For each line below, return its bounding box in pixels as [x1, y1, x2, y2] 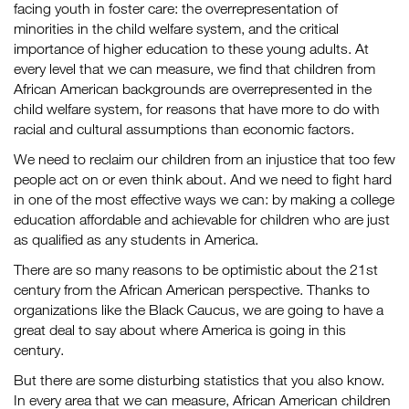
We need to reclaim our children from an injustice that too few [14, 151, 395, 167]
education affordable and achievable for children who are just [14, 211, 390, 227]
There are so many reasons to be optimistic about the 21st [14, 261, 378, 278]
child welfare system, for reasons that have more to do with [14, 100, 380, 117]
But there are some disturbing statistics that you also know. [14, 372, 384, 388]
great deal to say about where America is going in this [14, 321, 346, 338]
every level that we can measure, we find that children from [14, 60, 375, 77]
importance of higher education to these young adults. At [14, 40, 369, 57]
